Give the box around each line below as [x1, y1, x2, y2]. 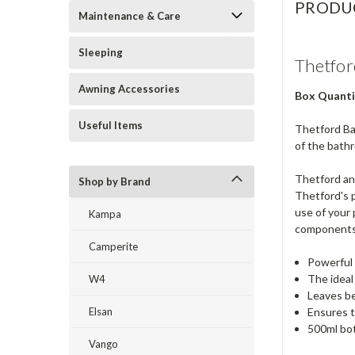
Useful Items [78, 119, 143, 132]
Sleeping [78, 46, 123, 59]
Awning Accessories [78, 82, 180, 95]
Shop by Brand [78, 175, 151, 188]
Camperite [89, 240, 138, 253]
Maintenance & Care [78, 10, 181, 22]
